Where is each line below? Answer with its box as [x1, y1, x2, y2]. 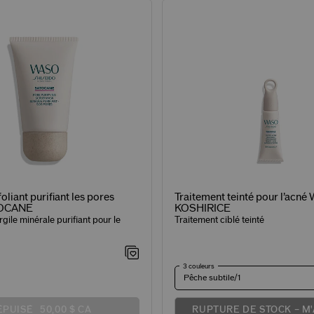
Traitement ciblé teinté [174, 215, 264, 226]
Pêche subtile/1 [183, 273, 240, 282]
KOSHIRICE [174, 203, 231, 214]
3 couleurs [182, 263, 214, 271]
